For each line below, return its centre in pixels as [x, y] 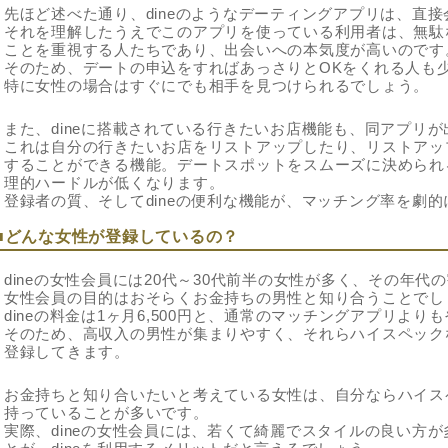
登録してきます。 [67, 351]
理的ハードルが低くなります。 [114, 182]
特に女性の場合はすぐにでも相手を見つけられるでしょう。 [217, 85]
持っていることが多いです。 [106, 412]
